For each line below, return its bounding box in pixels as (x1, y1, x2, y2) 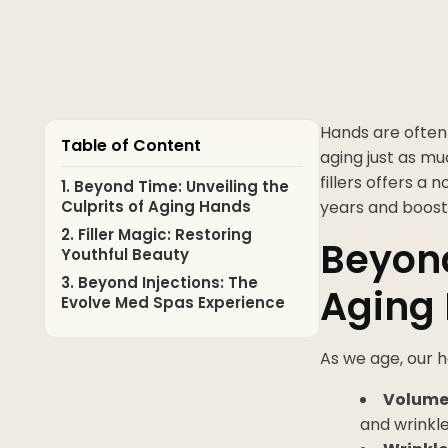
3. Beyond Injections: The (61, 272, 259, 293)
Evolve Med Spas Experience (61, 292, 286, 313)
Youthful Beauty (61, 244, 190, 265)
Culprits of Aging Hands (61, 196, 252, 217)
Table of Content (61, 134, 202, 157)
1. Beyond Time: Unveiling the (61, 176, 290, 197)
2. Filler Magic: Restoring (61, 224, 253, 245)
